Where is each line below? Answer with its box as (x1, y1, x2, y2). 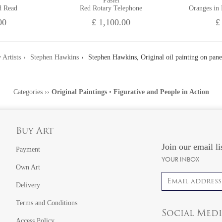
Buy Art (15, 127, 54, 136)
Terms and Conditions (15, 199, 77, 207)
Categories (13, 88, 43, 96)
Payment (15, 146, 40, 153)
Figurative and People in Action (113, 88, 209, 96)
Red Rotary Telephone (80, 4, 142, 12)
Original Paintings (51, 88, 107, 96)
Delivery (15, 181, 40, 189)
